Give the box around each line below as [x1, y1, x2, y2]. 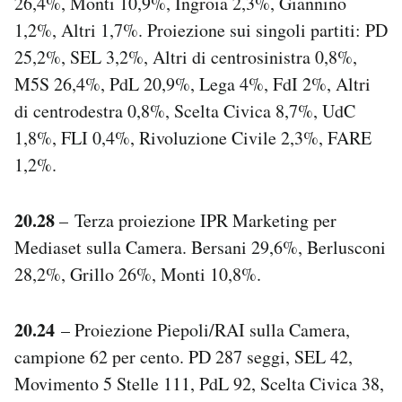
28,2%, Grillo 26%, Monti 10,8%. [14, 261, 261, 286]
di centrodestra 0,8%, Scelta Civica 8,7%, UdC [14, 98, 355, 123]
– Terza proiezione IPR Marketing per [55, 207, 336, 232]
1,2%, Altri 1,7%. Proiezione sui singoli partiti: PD [14, 17, 388, 42]
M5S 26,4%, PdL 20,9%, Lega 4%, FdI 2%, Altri [14, 71, 371, 96]
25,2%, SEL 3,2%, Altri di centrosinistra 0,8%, [14, 44, 357, 69]
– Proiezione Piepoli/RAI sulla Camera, [55, 317, 350, 342]
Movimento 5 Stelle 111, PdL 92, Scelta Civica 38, [14, 371, 384, 396]
